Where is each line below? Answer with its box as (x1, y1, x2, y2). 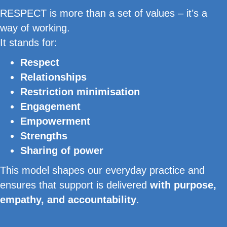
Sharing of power (20, 145, 103, 156)
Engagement (20, 101, 81, 112)
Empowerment (20, 116, 90, 127)
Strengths (20, 130, 67, 141)
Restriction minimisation (20, 86, 140, 97)
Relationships (20, 71, 87, 83)
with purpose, (150, 179, 216, 191)
